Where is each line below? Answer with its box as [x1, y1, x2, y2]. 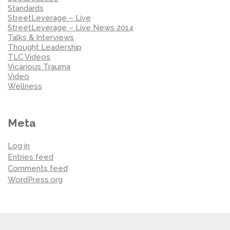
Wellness [8, 81, 42, 91]
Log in [8, 141, 30, 150]
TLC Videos [8, 52, 50, 62]
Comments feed [8, 163, 68, 173]
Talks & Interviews [8, 32, 74, 42]
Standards [8, 3, 44, 13]
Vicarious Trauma [8, 62, 70, 71]
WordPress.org [8, 175, 63, 184]
